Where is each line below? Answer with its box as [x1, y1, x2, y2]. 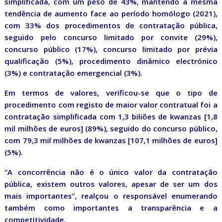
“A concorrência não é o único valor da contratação [4, 167, 218, 177]
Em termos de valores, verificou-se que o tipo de [4, 88, 218, 98]
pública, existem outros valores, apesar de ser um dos [4, 179, 218, 189]
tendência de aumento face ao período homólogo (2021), [4, 8, 218, 19]
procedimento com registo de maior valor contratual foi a [4, 100, 218, 110]
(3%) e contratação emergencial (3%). [4, 68, 143, 78]
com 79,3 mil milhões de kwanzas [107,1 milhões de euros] [4, 135, 218, 146]
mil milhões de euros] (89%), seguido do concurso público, [4, 123, 218, 134]
